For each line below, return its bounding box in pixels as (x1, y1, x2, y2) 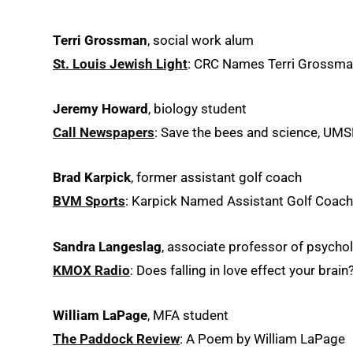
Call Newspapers (53, 124, 154, 141)
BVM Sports (53, 193, 125, 210)
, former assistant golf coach (131, 169, 302, 186)
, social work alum (147, 32, 254, 49)
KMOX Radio (53, 262, 130, 278)
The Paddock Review (53, 330, 180, 347)
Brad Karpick (53, 169, 131, 186)
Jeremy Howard (53, 101, 148, 117)
